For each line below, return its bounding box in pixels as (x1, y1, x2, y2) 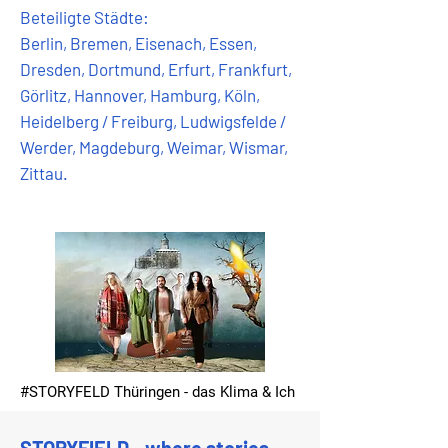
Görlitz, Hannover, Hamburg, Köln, (20, 85, 260, 105)
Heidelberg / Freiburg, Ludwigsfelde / (20, 111, 286, 131)
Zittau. (20, 163, 68, 183)
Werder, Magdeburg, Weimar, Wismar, (20, 137, 288, 157)
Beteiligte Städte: (20, 7, 149, 27)
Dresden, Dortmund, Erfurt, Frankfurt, (20, 59, 292, 79)
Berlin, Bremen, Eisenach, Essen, (20, 33, 257, 53)
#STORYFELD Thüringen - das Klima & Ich (20, 383, 295, 401)
